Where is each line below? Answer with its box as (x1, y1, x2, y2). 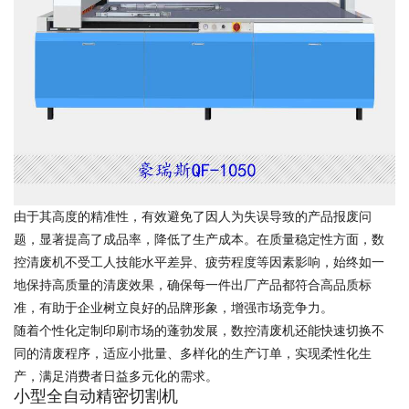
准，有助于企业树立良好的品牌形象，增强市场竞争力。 (14, 300, 333, 315)
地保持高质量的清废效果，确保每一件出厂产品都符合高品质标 (14, 278, 372, 292)
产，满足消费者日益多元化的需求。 (14, 369, 218, 383)
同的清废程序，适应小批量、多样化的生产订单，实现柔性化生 (14, 346, 372, 361)
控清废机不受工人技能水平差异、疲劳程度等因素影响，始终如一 (14, 255, 384, 269)
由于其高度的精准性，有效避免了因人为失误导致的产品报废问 (14, 209, 372, 224)
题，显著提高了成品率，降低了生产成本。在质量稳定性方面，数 (14, 232, 384, 246)
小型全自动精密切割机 (14, 387, 178, 405)
